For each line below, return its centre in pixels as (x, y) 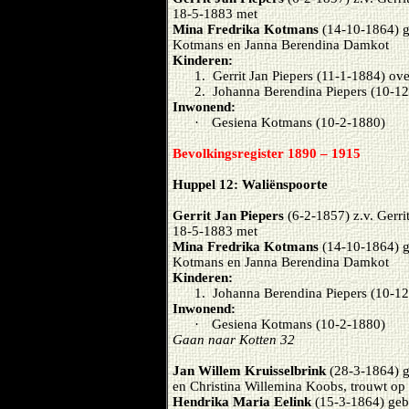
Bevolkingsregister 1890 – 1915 (267, 153)
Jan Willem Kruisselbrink (249, 371)
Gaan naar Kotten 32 (234, 340)
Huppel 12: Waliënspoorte (250, 184)
